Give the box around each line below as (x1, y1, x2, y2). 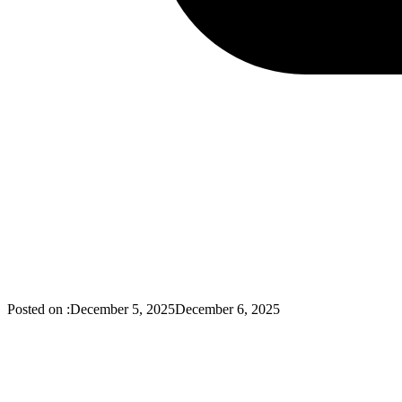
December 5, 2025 (70, 301, 175, 317)
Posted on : (7, 301, 70, 317)
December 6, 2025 (175, 301, 280, 317)
